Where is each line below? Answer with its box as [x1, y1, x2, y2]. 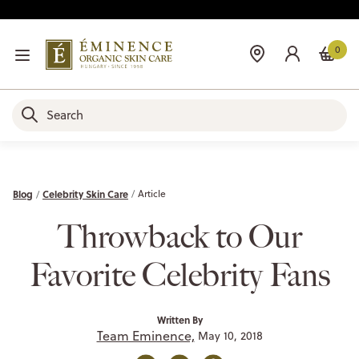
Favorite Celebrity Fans [29, 256, 330, 294]
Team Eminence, [96, 326, 195, 345]
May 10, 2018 [194, 327, 263, 344]
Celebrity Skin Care [42, 186, 128, 201]
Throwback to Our [57, 217, 302, 256]
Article [138, 186, 166, 200]
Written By [156, 312, 203, 327]
